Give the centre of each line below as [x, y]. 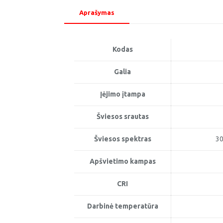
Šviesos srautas [122, 116]
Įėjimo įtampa [122, 94]
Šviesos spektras [122, 139]
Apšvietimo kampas [122, 161]
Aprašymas [97, 12]
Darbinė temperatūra [122, 206]
